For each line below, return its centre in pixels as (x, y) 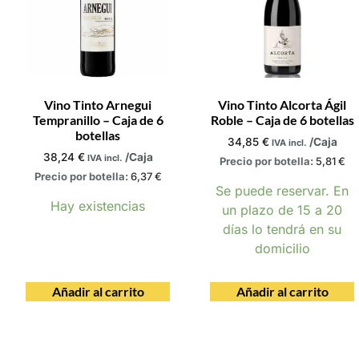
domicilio (282, 248)
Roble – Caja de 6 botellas (282, 119)
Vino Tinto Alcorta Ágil (282, 104)
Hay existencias (98, 206)
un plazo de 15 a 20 (282, 210)
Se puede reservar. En (282, 190)
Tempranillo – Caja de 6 (98, 119)
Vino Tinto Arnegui (98, 104)
